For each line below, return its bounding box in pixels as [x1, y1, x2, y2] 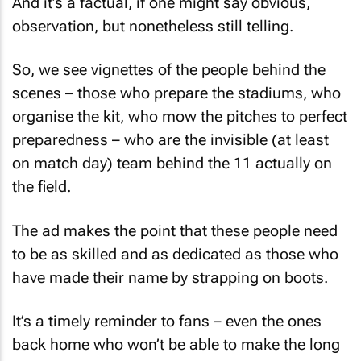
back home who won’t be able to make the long [12, 329, 340, 348]
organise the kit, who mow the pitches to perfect [12, 101, 347, 120]
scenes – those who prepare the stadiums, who [12, 77, 341, 97]
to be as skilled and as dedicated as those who [12, 238, 338, 257]
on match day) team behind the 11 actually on [12, 147, 332, 167]
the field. [12, 171, 71, 190]
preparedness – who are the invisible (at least [12, 124, 329, 143]
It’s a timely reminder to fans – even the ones [12, 305, 322, 325]
